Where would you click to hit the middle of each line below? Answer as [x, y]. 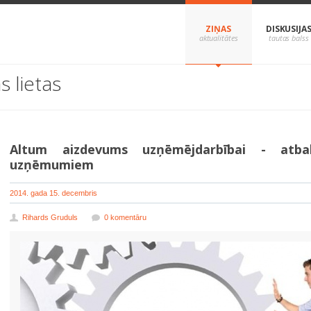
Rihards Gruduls [50, 217]
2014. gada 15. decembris [53, 193]
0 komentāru [125, 217]
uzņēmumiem [52, 165]
